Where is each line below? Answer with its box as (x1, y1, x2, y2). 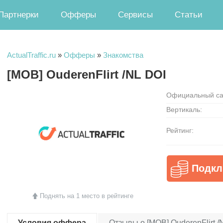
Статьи (175, 10, 203, 19)
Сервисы (118, 10, 153, 19)
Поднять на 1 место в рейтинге (39, 192, 133, 200)
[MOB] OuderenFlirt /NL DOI (7, 68, 166, 81)
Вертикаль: (166, 106, 202, 113)
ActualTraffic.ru (7, 51, 56, 59)
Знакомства (103, 51, 143, 59)
